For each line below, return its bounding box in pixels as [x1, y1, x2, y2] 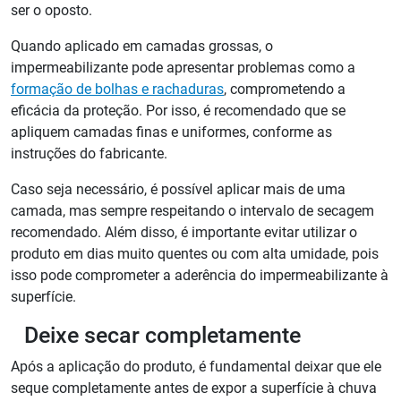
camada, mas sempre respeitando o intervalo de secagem [11, 202, 374, 220]
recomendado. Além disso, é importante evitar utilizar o [11, 224, 357, 242]
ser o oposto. [11, 2, 92, 20]
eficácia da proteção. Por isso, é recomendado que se [11, 102, 346, 120]
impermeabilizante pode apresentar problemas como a [11, 59, 355, 77]
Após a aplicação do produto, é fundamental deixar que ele [11, 358, 381, 376]
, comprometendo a [224, 81, 346, 98]
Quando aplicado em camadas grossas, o [11, 38, 273, 55]
